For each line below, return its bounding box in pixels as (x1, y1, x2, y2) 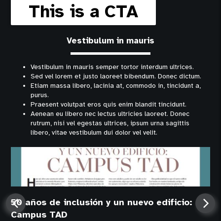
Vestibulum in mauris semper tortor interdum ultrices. (31, 62, 194, 71)
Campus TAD (11, 209, 68, 220)
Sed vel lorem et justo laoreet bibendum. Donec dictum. (31, 72, 202, 80)
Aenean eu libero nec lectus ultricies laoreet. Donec (31, 109, 190, 118)
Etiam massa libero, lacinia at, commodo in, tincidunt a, (31, 81, 201, 90)
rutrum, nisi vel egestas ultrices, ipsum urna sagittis (31, 118, 190, 127)
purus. (31, 90, 49, 99)
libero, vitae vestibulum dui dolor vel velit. (31, 128, 158, 137)
